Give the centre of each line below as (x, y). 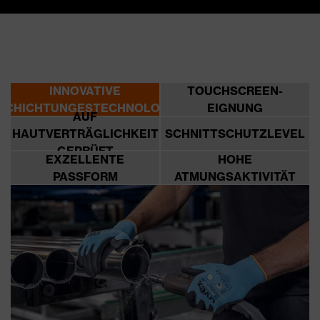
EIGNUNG (235, 108)
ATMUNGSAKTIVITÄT (235, 177)
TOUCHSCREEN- (235, 91)
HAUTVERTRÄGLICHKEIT (85, 134)
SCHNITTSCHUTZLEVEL (235, 134)
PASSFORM (85, 177)
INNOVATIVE (85, 91)
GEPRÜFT (85, 151)
